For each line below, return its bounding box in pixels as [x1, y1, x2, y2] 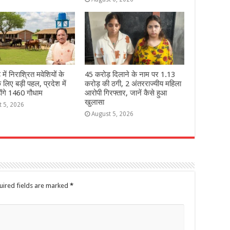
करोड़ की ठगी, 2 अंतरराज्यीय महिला [84, 79, 181, 89]
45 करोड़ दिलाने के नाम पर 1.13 [84, 70, 175, 80]
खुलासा [84, 98, 104, 107]
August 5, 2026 [91, 110, 133, 118]
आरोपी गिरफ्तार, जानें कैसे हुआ [84, 88, 167, 98]
